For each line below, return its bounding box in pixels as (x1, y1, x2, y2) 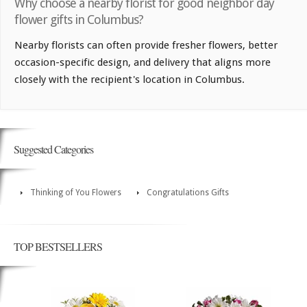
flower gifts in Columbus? (14, 12, 143, 27)
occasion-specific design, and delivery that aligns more (14, 56, 271, 69)
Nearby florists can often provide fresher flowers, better (14, 39, 278, 52)
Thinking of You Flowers (30, 188, 121, 198)
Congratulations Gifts (147, 188, 229, 198)
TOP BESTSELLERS (14, 239, 102, 254)
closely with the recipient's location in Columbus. (14, 73, 245, 86)
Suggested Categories (14, 142, 93, 157)
